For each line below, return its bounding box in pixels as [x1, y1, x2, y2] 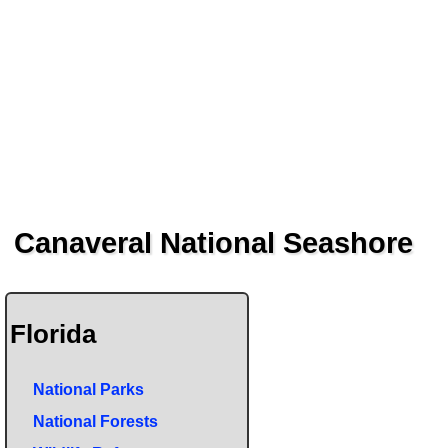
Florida [9, 319, 96, 348]
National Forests [33, 413, 158, 431]
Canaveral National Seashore [13, 227, 413, 260]
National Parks [33, 381, 144, 399]
